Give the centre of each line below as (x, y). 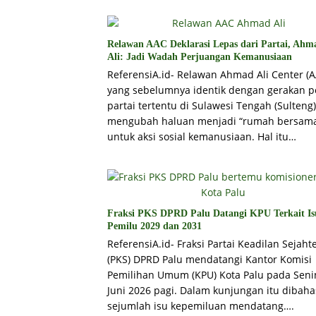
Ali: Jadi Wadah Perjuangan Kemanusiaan (200, 57)
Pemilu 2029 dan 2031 (154, 226)
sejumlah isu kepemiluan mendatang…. (201, 306)
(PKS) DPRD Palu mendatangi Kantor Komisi (209, 260)
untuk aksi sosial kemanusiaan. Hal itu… (202, 137)
